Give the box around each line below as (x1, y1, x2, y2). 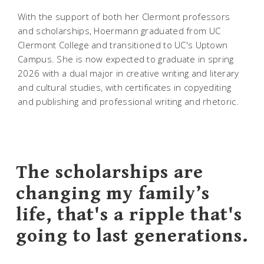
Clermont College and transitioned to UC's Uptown (18, 38, 228, 51)
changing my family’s (15, 183, 210, 205)
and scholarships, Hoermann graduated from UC (18, 24, 221, 37)
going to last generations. (15, 225, 248, 247)
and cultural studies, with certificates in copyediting (18, 81, 232, 93)
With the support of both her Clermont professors (18, 10, 230, 22)
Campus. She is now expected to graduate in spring (18, 52, 234, 65)
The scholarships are (15, 161, 203, 184)
